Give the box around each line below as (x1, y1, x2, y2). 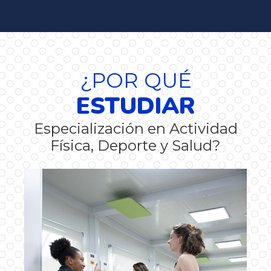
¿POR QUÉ (79, 67, 192, 93)
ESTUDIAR (76, 90, 195, 122)
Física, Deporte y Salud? (50, 136, 221, 154)
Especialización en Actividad (33, 119, 238, 137)
